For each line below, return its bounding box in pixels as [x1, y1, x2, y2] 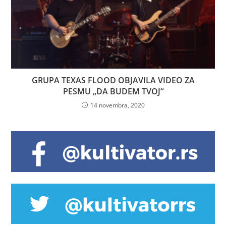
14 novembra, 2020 [90, 101, 145, 110]
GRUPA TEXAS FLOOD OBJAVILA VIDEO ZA [31, 75, 195, 86]
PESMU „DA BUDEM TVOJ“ [63, 86, 163, 97]
